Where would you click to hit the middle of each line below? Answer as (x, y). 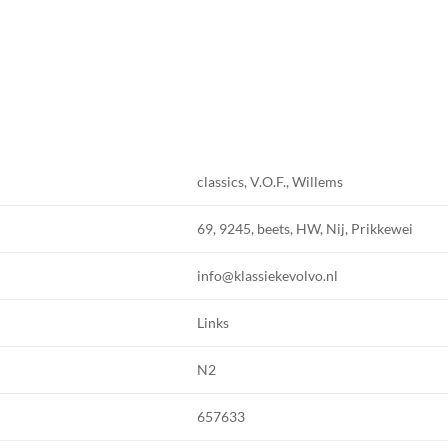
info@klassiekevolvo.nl (268, 276)
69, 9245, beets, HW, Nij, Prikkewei (305, 229)
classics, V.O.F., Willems (270, 182)
